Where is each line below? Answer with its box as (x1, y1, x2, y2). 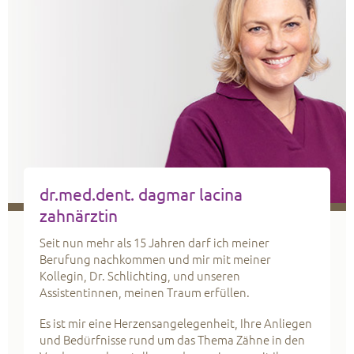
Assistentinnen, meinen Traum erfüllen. (40, 284, 250, 301)
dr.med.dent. (40, 183, 138, 205)
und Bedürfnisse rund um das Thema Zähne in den (40, 331, 305, 348)
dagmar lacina (138, 183, 243, 205)
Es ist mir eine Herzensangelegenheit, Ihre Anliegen (40, 314, 312, 332)
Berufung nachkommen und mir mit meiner (40, 250, 271, 268)
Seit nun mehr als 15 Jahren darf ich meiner (40, 234, 269, 251)
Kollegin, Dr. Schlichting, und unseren (40, 267, 240, 284)
